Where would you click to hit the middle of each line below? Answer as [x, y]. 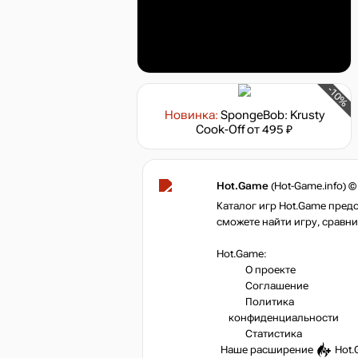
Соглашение [277, 286]
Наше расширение [268, 350]
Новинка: [191, 115]
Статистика [274, 334]
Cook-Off [220, 130]
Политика [270, 302]
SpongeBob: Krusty [272, 115]
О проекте [270, 270]
